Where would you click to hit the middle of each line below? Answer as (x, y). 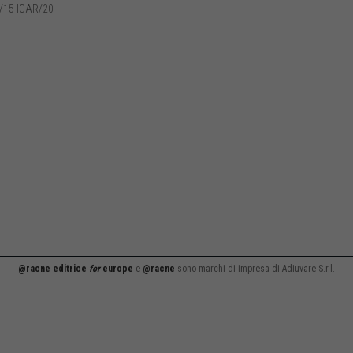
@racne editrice (54, 269)
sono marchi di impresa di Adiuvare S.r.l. (255, 269)
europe (117, 269)
